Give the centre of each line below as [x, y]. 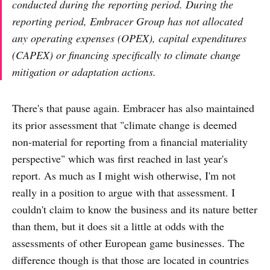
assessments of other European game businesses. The [128, 243]
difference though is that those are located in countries [130, 260]
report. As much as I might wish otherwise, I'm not [124, 176]
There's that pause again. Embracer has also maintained [133, 108]
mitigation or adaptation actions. [84, 72]
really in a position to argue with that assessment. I [124, 193]
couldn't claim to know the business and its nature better [135, 209]
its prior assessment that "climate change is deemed [124, 125]
